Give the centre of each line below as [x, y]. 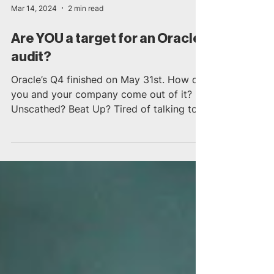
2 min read [86, 32]
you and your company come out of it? [102, 119]
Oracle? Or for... [47, 148]
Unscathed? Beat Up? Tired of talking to [104, 133]
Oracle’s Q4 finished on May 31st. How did [89, 104]
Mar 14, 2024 [34, 32]
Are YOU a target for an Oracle [106, 63]
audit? [31, 81]
